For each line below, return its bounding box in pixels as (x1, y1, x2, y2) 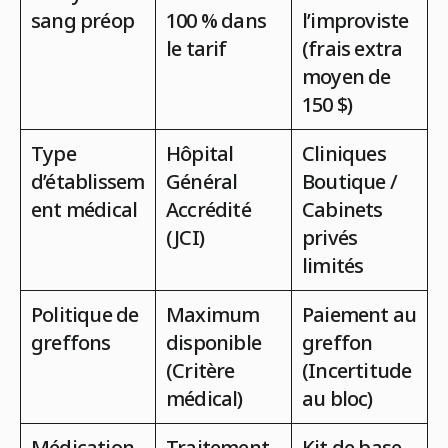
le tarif (166, 34, 227, 62)
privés (302, 223, 358, 251)
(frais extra (302, 34, 403, 62)
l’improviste (302, 6, 409, 34)
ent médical (31, 195, 138, 223)
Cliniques (302, 139, 386, 167)
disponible (166, 328, 261, 356)
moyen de (302, 62, 391, 90)
